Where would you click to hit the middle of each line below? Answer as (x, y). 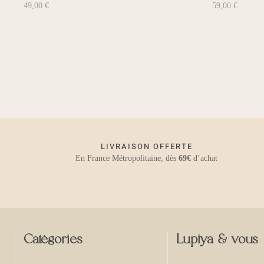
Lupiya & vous (217, 240)
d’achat (204, 159)
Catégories (53, 240)
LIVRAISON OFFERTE (146, 147)
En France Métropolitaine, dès (127, 159)
